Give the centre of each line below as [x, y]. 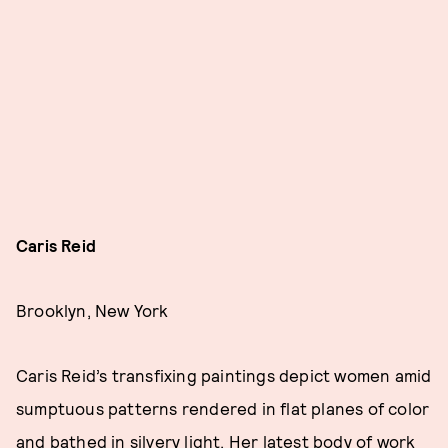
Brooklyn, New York [92, 310]
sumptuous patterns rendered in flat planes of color [223, 408]
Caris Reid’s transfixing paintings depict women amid [224, 375]
